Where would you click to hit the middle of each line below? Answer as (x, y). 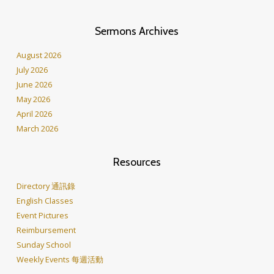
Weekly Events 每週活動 (60, 260)
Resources (137, 162)
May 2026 (33, 99)
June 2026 (34, 85)
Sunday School (43, 245)
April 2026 (34, 114)
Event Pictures (42, 216)
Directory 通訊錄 (46, 186)
